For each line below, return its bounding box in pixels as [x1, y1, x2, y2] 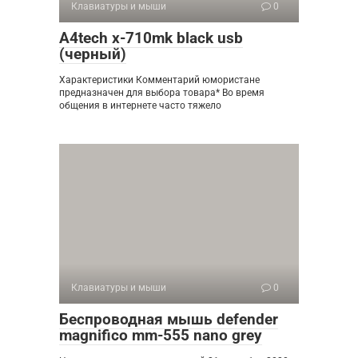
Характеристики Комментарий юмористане [59, 74, 260, 86]
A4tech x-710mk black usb [59, 28, 243, 47]
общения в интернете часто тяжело [59, 99, 221, 111]
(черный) [59, 44, 126, 63]
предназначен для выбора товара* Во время [59, 86, 265, 98]
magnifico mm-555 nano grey [59, 325, 262, 344]
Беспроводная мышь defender [59, 309, 278, 328]
